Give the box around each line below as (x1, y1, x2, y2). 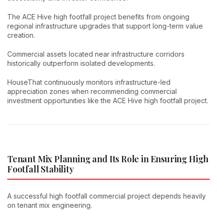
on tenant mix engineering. (7, 201, 92, 210)
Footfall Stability (7, 163, 74, 175)
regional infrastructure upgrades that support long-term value (7, 21, 203, 30)
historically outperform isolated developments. (7, 59, 155, 67)
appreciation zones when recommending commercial (7, 87, 177, 95)
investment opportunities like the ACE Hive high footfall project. (7, 96, 208, 105)
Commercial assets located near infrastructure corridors (7, 49, 185, 58)
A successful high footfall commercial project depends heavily (7, 192, 206, 201)
